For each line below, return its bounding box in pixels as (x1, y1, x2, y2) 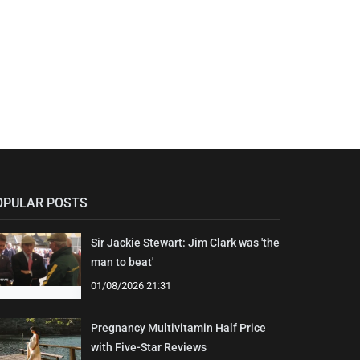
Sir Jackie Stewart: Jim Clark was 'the (90, 236, 280, 250)
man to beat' (90, 256, 153, 269)
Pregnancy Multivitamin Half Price (90, 321, 266, 335)
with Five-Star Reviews (90, 341, 207, 354)
